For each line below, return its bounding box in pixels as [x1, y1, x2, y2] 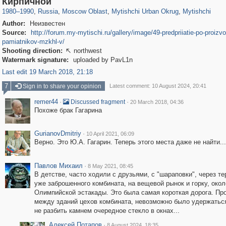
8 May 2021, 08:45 [87, 163, 133, 169]
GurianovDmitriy [34, 130, 81, 137]
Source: [2, 29, 26, 36]
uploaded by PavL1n [71, 56, 133, 64]
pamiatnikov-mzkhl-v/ [2, 38, 65, 45]
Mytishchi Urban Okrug [111, 8, 179, 15]
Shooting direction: [2, 47, 63, 54]
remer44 [34, 98, 58, 105]
